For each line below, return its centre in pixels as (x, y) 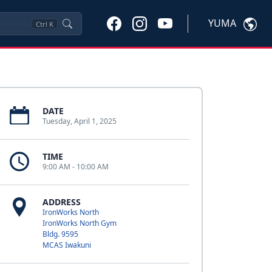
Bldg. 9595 (60, 234)
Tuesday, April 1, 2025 (79, 121)
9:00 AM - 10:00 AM (75, 167)
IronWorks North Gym (79, 223)
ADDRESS (61, 202)
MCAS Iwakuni (66, 245)
